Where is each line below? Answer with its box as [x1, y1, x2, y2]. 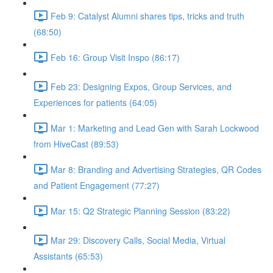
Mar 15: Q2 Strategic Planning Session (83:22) [51, 204, 230, 217]
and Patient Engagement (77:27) [34, 179, 160, 191]
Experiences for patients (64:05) [34, 96, 157, 108]
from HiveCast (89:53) [34, 138, 119, 150]
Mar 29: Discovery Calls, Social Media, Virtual [51, 233, 225, 246]
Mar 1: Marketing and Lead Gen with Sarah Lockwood [51, 121, 259, 134]
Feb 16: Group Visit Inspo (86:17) [51, 51, 180, 63]
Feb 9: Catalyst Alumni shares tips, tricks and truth [51, 9, 244, 22]
